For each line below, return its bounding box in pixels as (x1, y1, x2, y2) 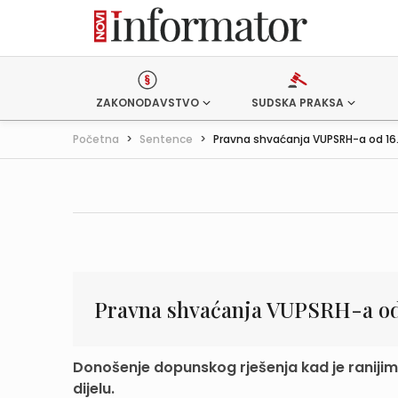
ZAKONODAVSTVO (96, 95, 199, 110)
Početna (73, 131, 119, 147)
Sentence (139, 131, 193, 147)
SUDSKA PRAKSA (251, 95, 344, 110)
